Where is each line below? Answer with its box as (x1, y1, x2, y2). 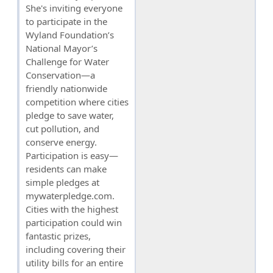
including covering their (26, 243, 126, 255)
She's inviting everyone (26, 1, 122, 14)
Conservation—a (26, 68, 95, 81)
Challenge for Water (26, 55, 109, 68)
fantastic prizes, (26, 229, 91, 242)
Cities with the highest (26, 202, 118, 215)
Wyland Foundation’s (26, 28, 114, 41)
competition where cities (26, 95, 129, 108)
